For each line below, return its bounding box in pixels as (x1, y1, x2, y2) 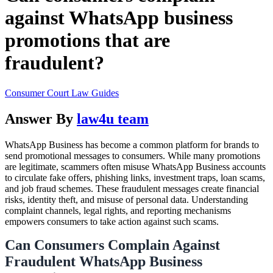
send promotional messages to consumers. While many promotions (5, 150, 260, 161)
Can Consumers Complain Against (5, 236, 220, 253)
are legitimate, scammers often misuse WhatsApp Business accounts (5, 161, 266, 172)
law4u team (77, 110, 149, 127)
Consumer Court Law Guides (5, 87, 119, 98)
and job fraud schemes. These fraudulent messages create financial (5, 183, 259, 194)
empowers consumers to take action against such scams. (5, 216, 219, 227)
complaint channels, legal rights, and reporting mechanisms (5, 205, 231, 216)
